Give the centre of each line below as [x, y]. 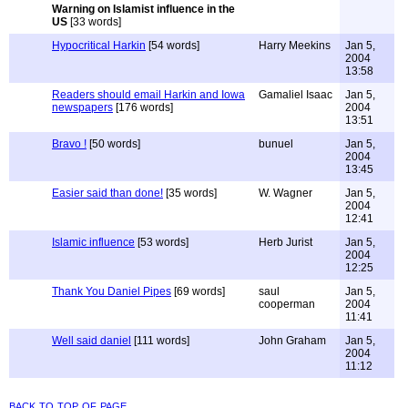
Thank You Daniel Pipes [112, 291]
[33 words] [94, 22]
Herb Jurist [286, 242]
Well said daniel [92, 341]
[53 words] [162, 242]
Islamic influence [93, 242]
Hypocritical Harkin [99, 46]
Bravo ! [69, 144]
